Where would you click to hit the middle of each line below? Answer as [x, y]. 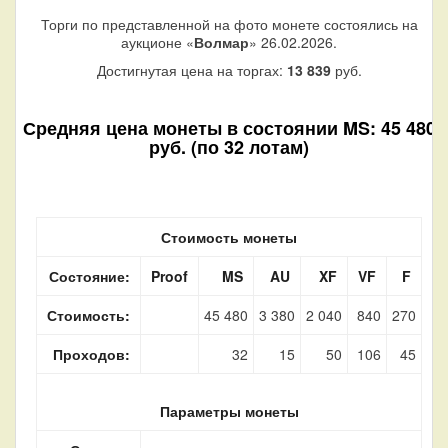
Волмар [221, 41]
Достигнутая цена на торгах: [191, 69]
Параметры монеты [229, 410]
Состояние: [89, 275]
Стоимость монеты [229, 236]
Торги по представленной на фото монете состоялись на [229, 23]
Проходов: [91, 353]
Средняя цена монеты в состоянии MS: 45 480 [229, 127]
